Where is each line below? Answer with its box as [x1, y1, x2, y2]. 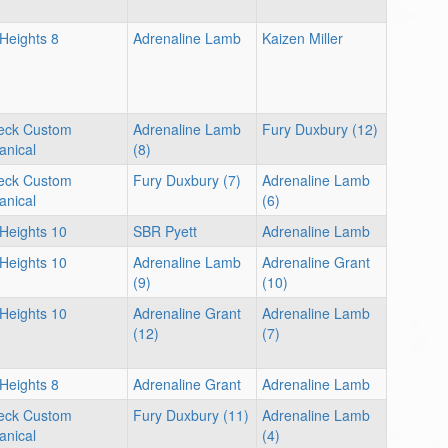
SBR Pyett [133, 221, 197, 241]
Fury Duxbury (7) [133, 170, 241, 190]
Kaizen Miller [262, 28, 343, 48]
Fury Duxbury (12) [262, 119, 378, 139]
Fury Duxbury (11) [133, 405, 249, 425]
